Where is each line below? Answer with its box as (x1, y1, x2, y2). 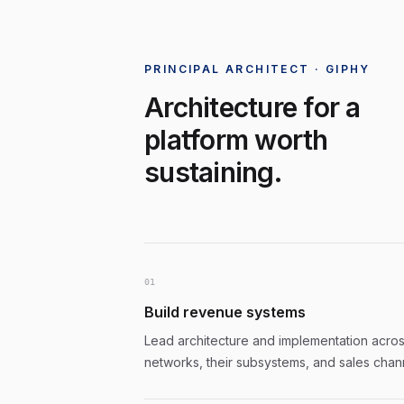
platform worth (144, 124, 328, 156)
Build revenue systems (144, 303, 306, 321)
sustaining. (144, 156, 281, 188)
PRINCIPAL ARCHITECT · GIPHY (144, 62, 371, 76)
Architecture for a (144, 91, 361, 124)
